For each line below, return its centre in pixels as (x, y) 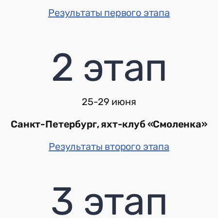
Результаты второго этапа (109, 146)
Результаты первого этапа (109, 12)
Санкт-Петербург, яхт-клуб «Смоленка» (109, 124)
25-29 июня (109, 101)
